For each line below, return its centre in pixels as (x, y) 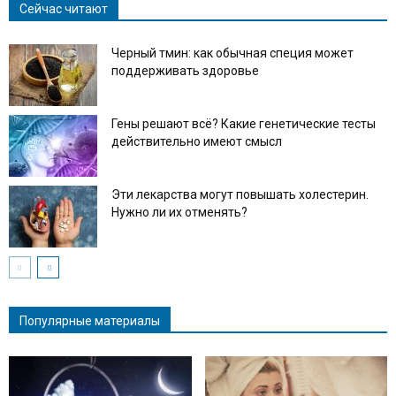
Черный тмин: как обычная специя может (232, 53)
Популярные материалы (90, 320)
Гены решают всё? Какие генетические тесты (244, 123)
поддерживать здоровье (185, 70)
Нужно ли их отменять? (179, 212)
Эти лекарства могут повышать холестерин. (240, 194)
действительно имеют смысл (197, 141)
